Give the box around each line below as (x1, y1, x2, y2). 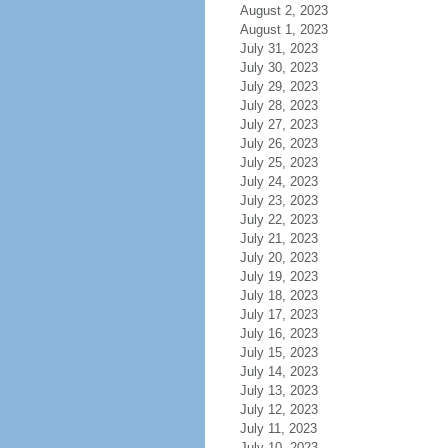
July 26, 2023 (239, 136, 318, 151)
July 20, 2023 (239, 250, 318, 265)
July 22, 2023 (239, 212, 318, 227)
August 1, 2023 (239, 22, 328, 37)
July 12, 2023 (239, 402, 318, 417)
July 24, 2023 (239, 174, 318, 189)
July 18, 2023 (239, 288, 318, 303)
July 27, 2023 (239, 117, 318, 132)
